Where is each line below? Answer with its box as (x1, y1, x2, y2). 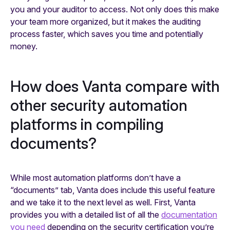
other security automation (10, 95, 187, 114)
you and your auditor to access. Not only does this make (10, 4, 219, 14)
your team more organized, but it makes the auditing (10, 16, 201, 27)
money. (10, 41, 37, 51)
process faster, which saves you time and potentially (10, 28, 203, 39)
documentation (161, 209, 217, 220)
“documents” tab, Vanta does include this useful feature (10, 185, 215, 196)
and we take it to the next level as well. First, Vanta (10, 197, 196, 208)
